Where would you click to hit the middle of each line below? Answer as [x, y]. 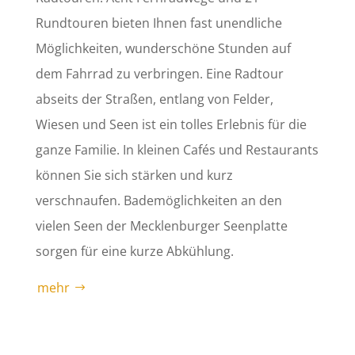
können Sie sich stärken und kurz [134, 176]
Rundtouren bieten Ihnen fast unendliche [158, 23]
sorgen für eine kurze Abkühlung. [134, 252]
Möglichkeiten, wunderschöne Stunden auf [163, 49]
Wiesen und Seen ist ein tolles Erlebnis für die [171, 125]
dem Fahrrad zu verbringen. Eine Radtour [159, 74]
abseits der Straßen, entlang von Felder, [154, 99]
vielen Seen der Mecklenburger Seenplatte [161, 226]
